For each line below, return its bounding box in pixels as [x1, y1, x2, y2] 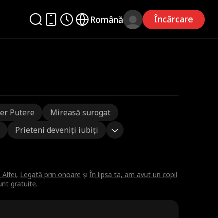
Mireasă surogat [50, 107, 110, 118]
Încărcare [154, 13, 194, 25]
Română [90, 13, 124, 25]
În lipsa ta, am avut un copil [89, 170, 177, 179]
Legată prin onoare [19, 170, 81, 179]
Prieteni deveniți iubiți [15, 125, 98, 135]
